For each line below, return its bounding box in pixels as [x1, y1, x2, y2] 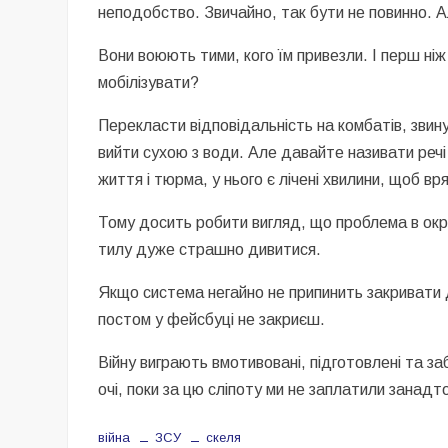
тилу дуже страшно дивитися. [98, 241, 322, 258]
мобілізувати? [98, 74, 200, 91]
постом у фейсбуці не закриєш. [98, 311, 326, 328]
